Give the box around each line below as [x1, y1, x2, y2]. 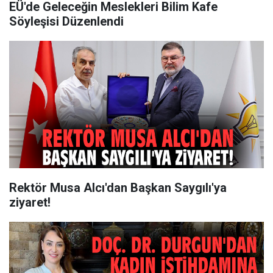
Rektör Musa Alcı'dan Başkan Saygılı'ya [9, 180, 227, 195]
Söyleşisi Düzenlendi [9, 14, 124, 29]
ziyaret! [9, 195, 51, 210]
